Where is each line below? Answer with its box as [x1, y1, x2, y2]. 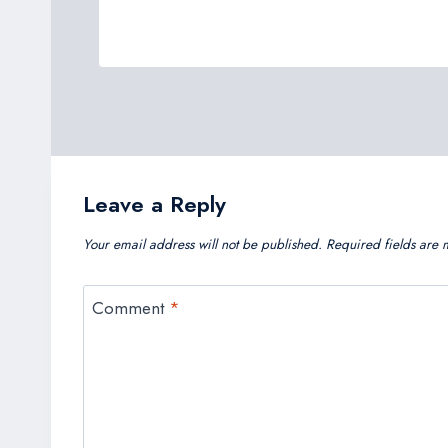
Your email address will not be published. [83, 234, 322, 255]
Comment [91, 295, 169, 320]
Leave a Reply [83, 188, 226, 221]
